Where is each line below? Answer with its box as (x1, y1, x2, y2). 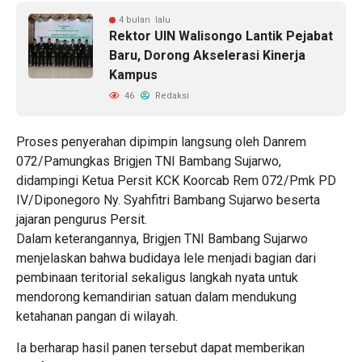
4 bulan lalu (119, 14, 170, 25)
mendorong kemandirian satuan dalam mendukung (16, 288, 297, 305)
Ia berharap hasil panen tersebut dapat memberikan (16, 339, 305, 356)
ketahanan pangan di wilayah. (16, 308, 178, 324)
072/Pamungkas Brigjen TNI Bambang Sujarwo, (16, 153, 281, 169)
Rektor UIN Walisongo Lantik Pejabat (109, 27, 333, 44)
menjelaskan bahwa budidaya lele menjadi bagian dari (16, 250, 316, 266)
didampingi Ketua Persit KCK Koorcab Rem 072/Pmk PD (16, 172, 336, 188)
